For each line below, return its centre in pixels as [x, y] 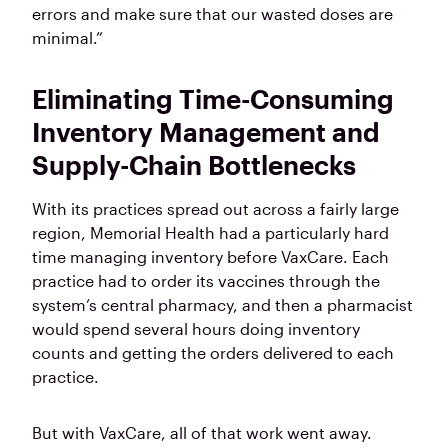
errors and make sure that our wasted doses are [212, 14]
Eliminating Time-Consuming [213, 99]
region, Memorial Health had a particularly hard [210, 233]
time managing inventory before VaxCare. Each [210, 257]
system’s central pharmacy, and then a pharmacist [222, 305]
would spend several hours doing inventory [196, 329]
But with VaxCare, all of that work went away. [202, 433]
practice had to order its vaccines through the [206, 281]
